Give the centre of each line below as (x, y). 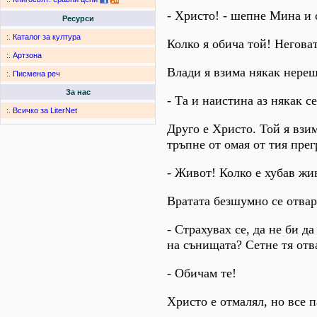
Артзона (27, 56)
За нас (78, 92)
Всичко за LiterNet (45, 111)
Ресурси (78, 19)
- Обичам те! (202, 273)
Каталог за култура (47, 37)
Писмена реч (36, 74)
